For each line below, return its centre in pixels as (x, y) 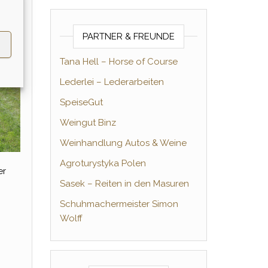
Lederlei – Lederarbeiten (112, 82)
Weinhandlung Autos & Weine (123, 143)
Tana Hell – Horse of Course (118, 62)
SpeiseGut (81, 102)
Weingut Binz (88, 123)
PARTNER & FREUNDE (128, 36)
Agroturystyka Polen (103, 163)
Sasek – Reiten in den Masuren (124, 184)
